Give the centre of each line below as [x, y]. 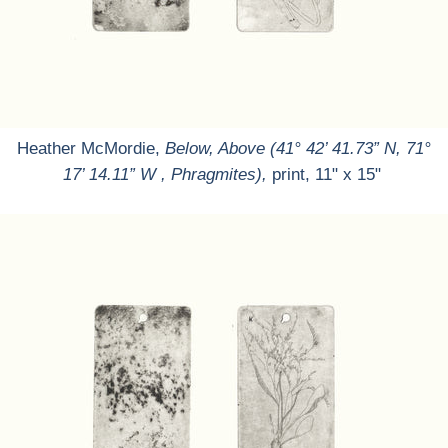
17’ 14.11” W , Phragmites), [164, 174]
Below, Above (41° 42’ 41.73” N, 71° [298, 148]
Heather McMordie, [91, 148]
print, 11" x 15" [328, 174]
